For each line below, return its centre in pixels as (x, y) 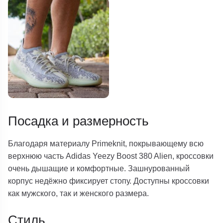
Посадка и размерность (79, 121)
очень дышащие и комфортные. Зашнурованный (99, 168)
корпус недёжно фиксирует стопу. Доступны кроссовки (109, 180)
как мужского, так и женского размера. (79, 193)
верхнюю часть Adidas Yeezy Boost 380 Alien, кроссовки (111, 156)
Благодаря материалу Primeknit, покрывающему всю (106, 143)
